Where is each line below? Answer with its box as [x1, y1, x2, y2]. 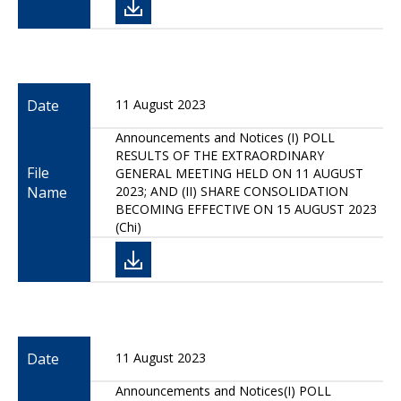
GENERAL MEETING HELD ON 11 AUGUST [115, 165, 363, 182]
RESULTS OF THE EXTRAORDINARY [115, 147, 324, 164]
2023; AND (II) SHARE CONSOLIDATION [115, 183, 348, 200]
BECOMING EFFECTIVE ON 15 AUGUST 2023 [115, 200, 377, 218]
